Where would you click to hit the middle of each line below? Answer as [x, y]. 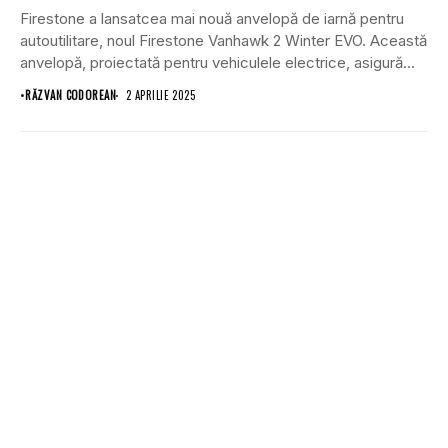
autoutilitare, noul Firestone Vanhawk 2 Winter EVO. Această [223, 40]
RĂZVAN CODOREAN [71, 95]
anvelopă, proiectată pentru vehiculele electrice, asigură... [217, 62]
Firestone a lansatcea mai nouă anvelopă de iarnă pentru [212, 18]
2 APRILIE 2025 [161, 95]
